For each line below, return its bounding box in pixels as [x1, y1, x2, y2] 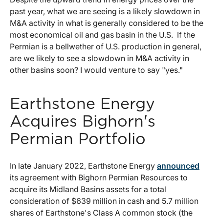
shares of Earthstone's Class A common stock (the [10, 207, 193, 218]
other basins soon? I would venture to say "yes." [10, 65, 183, 75]
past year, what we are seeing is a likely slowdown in [10, 6, 200, 16]
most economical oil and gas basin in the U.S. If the [10, 29, 195, 40]
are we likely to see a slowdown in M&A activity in [10, 53, 189, 63]
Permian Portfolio [10, 131, 146, 147]
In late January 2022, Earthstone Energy [10, 160, 157, 171]
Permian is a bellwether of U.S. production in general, [10, 41, 201, 51]
